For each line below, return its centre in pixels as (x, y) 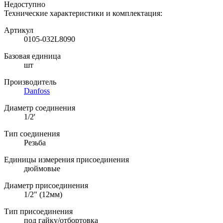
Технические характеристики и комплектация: (83, 13)
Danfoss (37, 91)
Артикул (19, 30)
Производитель (30, 82)
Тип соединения (32, 133)
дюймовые (42, 168)
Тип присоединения (38, 211)
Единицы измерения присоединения (66, 159)
